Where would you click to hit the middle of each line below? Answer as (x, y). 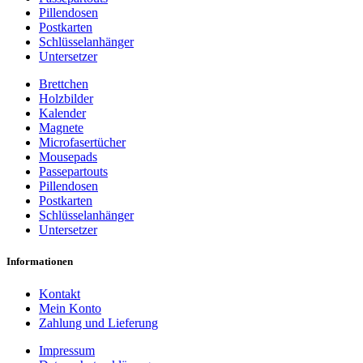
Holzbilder (66, 99)
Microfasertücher (82, 143)
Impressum (67, 350)
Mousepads (68, 157)
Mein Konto (70, 308)
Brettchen (64, 84)
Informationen (40, 262)
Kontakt (60, 293)
